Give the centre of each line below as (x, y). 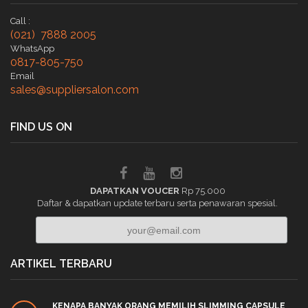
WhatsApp (32, 48)
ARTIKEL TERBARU (61, 263)
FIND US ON (41, 127)
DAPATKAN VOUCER (135, 191)
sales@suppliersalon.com (75, 90)
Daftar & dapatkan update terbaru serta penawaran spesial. (157, 203)
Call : (20, 21)
